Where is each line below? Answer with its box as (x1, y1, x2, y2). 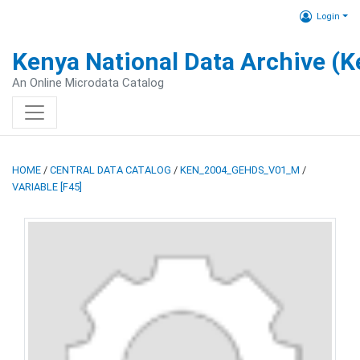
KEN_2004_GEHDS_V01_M (180, 164, 300, 176)
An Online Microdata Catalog (12, 76, 164, 90)
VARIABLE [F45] (12, 181, 82, 193)
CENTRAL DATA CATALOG (50, 164, 171, 176)
